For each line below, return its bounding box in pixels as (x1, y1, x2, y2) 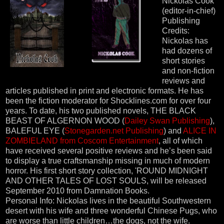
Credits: (162, 26, 189, 35)
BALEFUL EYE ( (5, 126, 64, 135)
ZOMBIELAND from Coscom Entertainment (5, 136, 158, 145)
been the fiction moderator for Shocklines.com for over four (5, 96, 211, 105)
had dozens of (162, 46, 212, 55)
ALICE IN (183, 126, 216, 135)
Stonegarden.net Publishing (64, 126, 163, 135)
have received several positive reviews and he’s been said (5, 146, 212, 155)
